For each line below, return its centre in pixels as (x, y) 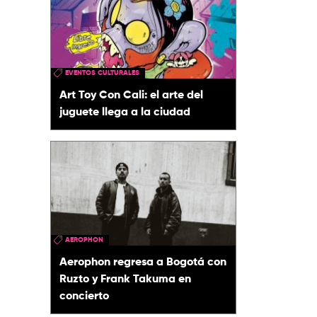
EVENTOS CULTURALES (102, 73)
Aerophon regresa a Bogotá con (143, 262)
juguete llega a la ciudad (125, 113)
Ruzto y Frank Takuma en (125, 279)
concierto (84, 296)
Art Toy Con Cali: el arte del (131, 96)
